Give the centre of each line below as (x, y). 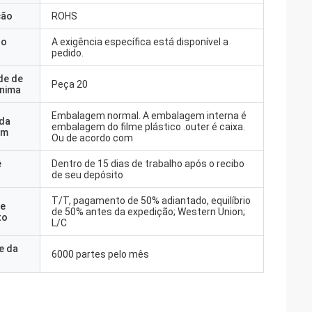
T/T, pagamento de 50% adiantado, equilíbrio (151, 201)
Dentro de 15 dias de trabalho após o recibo (148, 164)
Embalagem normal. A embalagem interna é (149, 116)
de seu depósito (87, 175)
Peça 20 (70, 84)
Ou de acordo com (92, 138)
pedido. (68, 53)
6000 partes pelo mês (100, 254)
